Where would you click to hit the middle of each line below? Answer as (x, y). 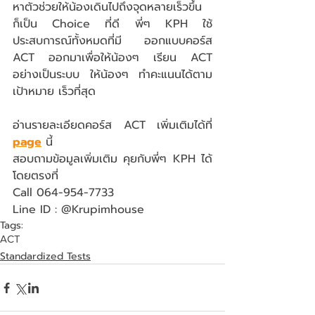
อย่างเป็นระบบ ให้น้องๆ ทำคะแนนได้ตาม (112, 75)
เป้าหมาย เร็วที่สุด (54, 92)
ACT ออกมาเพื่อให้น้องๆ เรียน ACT (112, 58)
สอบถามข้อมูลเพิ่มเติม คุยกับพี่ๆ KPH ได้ (112, 159)
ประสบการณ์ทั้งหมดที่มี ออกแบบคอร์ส (112, 41)
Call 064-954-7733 (63, 193)
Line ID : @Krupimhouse (78, 210)
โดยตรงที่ (38, 176)
